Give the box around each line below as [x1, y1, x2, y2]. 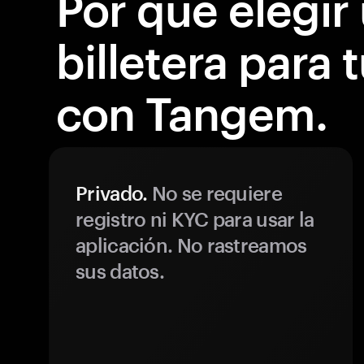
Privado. [76, 181, 148, 205]
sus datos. [76, 259, 165, 283]
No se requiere [147, 181, 282, 205]
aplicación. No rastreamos [76, 233, 307, 257]
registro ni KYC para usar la [76, 207, 314, 231]
